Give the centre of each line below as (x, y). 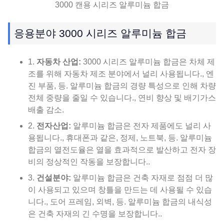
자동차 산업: (59, 62)
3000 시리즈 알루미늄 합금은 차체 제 (148, 62)
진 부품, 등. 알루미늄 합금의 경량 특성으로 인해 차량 (122, 86)
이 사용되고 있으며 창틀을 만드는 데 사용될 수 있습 (120, 190)
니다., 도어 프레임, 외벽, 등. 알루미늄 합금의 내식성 (120, 202)
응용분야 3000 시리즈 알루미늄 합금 (100, 33)
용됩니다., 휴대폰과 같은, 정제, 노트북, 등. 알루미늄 (120, 138)
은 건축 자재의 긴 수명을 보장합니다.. (95, 214)
